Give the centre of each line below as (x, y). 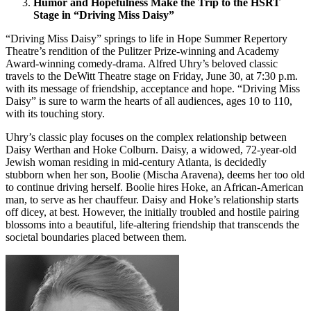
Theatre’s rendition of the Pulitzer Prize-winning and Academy (142, 51)
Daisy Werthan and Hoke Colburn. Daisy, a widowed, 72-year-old (151, 150)
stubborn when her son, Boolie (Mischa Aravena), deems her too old (155, 175)
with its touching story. (55, 114)
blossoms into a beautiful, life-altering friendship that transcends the (152, 225)
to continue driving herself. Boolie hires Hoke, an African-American (154, 187)
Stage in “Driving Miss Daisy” (104, 15)
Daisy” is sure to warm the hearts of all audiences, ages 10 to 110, (149, 101)
